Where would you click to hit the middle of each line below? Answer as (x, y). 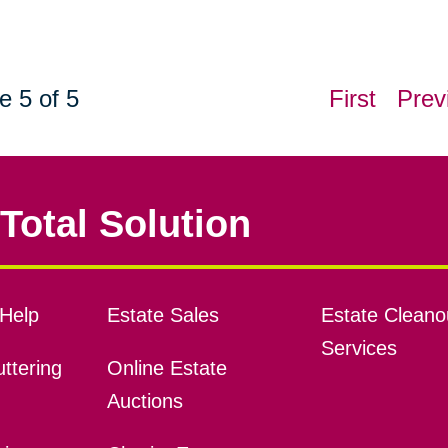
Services (358, 348)
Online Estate (166, 368)
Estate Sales (162, 315)
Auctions (144, 401)
